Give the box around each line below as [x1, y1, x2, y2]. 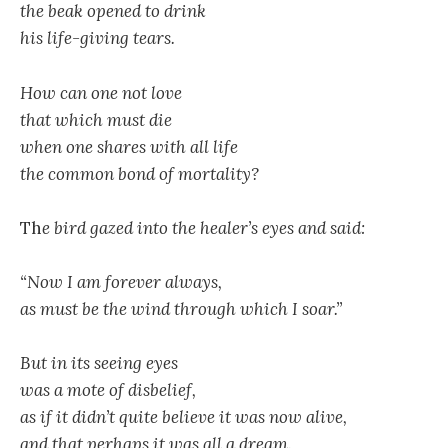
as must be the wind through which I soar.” [20, 298, 342, 320]
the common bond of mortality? [20, 162, 259, 185]
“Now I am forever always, [20, 271, 222, 293]
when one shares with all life [20, 135, 238, 158]
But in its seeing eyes [20, 352, 178, 375]
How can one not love [20, 81, 182, 104]
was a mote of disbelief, [20, 379, 196, 402]
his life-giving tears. [20, 27, 175, 50]
